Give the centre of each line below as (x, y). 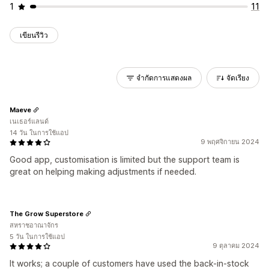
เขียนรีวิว (34, 35)
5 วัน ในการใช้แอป (37, 237)
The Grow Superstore (47, 213)
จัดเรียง (238, 78)
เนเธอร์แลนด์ (29, 121)
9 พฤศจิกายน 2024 (230, 142)
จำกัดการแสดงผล (164, 78)
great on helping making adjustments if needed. (103, 171)
